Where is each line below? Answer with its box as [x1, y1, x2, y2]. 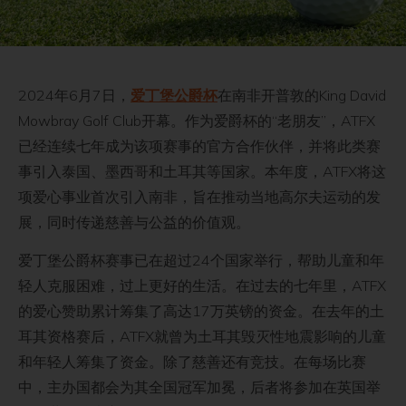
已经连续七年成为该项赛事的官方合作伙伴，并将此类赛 [18, 136, 381, 155]
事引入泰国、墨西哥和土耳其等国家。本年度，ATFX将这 [18, 161, 386, 180]
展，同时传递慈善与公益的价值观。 [18, 212, 250, 231]
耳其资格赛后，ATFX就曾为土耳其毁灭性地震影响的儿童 [18, 327, 386, 346]
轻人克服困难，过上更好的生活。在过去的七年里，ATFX [18, 276, 386, 295]
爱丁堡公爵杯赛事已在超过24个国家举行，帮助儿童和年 [18, 251, 384, 270]
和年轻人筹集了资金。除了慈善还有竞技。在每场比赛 [18, 353, 366, 372]
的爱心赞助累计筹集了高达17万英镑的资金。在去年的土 [18, 302, 384, 321]
